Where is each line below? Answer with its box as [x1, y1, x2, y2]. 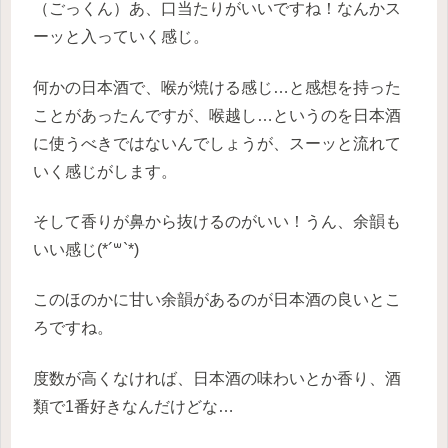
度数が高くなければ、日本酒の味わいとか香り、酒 [33, 369, 401, 387]
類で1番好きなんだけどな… [33, 397, 234, 415]
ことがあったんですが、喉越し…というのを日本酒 [33, 106, 401, 124]
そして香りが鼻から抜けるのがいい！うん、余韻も [33, 213, 401, 231]
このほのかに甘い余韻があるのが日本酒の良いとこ [33, 291, 401, 309]
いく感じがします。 [33, 162, 177, 180]
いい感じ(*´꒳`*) [33, 241, 139, 259]
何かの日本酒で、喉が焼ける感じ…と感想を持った [33, 78, 401, 96]
